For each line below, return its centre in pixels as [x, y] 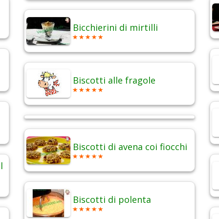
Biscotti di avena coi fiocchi [130, 147]
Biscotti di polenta [112, 200]
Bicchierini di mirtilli [115, 28]
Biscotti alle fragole [114, 80]
